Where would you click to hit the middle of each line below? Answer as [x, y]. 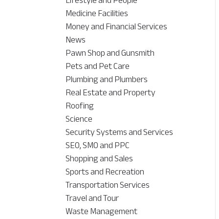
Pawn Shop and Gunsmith [110, 53]
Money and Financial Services [117, 27]
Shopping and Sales [99, 159]
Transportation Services [108, 185]
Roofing [80, 106]
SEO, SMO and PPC [98, 145]
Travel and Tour [92, 198]
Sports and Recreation [105, 172]
